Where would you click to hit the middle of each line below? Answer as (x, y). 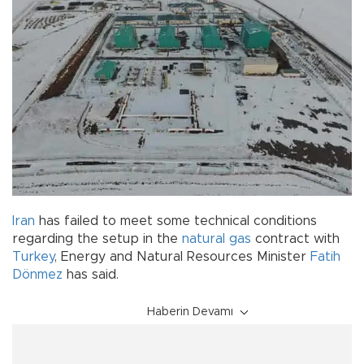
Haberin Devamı (190, 312)
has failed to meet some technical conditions (176, 221)
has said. (91, 274)
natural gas (217, 238)
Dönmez (37, 274)
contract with (295, 238)
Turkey (33, 256)
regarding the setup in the (97, 238)
